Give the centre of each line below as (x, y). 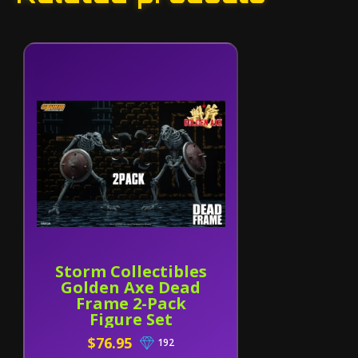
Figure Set (131, 319)
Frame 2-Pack (131, 303)
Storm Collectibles (131, 271)
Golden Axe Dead (131, 287)
